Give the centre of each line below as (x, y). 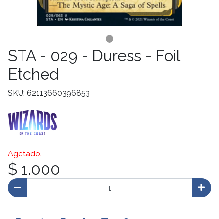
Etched (33, 74)
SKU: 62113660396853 (49, 93)
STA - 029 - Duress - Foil (94, 55)
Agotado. (25, 154)
